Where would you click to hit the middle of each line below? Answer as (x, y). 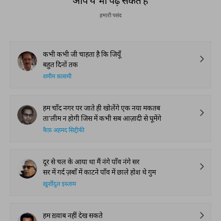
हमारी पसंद (110, 15)
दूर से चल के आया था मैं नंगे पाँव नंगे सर (91, 162)
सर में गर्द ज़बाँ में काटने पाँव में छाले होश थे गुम (99, 172)
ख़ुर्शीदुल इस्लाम (59, 184)
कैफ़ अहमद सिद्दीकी (64, 131)
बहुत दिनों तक (60, 64)
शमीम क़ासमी (57, 77)
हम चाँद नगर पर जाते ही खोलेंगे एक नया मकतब (102, 108)
